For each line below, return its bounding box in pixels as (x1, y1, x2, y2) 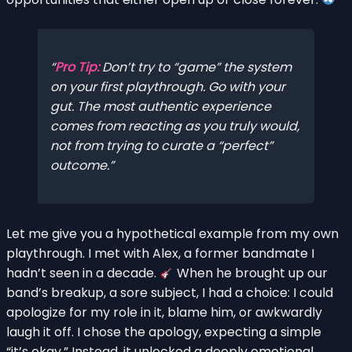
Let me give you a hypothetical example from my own (6, 224, 339, 243)
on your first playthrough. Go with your (50, 78, 285, 97)
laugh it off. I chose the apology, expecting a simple (6, 322, 321, 341)
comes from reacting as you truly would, (50, 117, 299, 136)
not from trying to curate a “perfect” (50, 137, 273, 156)
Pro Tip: (55, 58, 99, 77)
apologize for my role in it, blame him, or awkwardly (6, 302, 322, 321)
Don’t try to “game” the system (99, 58, 291, 77)
